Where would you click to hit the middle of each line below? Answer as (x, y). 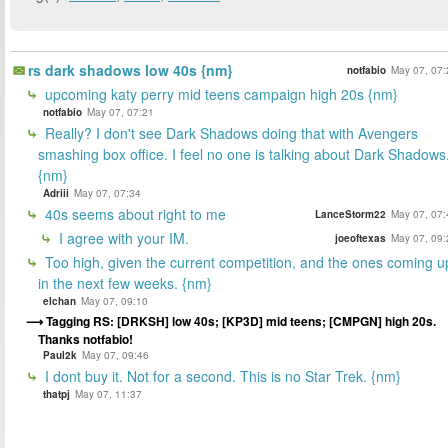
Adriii (56, 193)
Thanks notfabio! (85, 339)
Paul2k (60, 355)
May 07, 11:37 (108, 394)
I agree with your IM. (122, 238)
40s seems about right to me (133, 214)
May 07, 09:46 (115, 355)
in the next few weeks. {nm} (125, 283)
